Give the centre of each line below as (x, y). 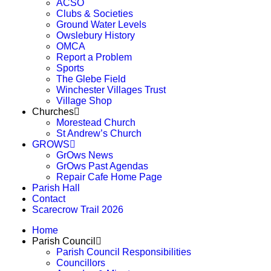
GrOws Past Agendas (102, 166)
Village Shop (84, 101)
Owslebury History (96, 35)
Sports (70, 68)
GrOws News (85, 155)
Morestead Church (96, 122)
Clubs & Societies (95, 14)
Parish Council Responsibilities (124, 252)
